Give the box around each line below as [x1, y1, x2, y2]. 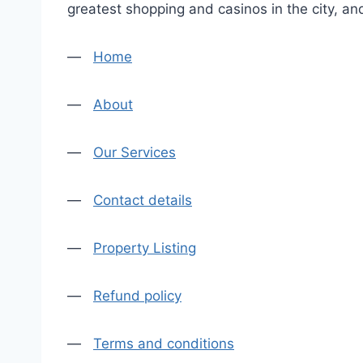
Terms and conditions [93, 335, 234, 352]
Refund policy [93, 288, 181, 304]
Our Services [93, 144, 176, 160]
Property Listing [93, 240, 196, 256]
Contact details [93, 192, 192, 208]
